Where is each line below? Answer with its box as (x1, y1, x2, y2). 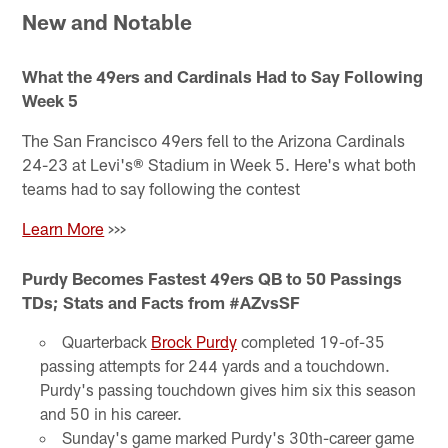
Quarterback (61, 331, 151, 351)
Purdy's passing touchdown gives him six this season (39, 379, 416, 399)
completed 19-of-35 (236, 331, 385, 351)
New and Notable (22, 9, 193, 35)
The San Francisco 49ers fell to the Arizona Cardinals (22, 129, 406, 150)
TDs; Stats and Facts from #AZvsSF (22, 291, 301, 312)
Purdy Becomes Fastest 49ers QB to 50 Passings (22, 267, 403, 288)
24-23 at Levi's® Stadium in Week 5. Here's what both (22, 153, 417, 174)
